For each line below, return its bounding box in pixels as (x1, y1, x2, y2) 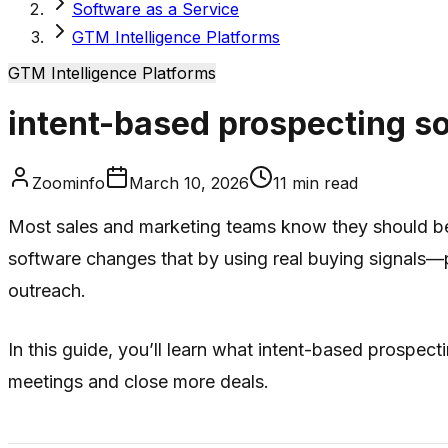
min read (287, 172, 358, 193)
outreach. (8, 279, 86, 301)
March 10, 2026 (129, 172, 249, 193)
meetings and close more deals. (8, 370, 269, 392)
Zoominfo (32, 172, 105, 193)
